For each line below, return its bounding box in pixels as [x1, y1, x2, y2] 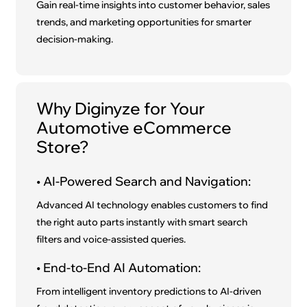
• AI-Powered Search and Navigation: [36, 173, 251, 190]
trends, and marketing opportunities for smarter [36, 16, 252, 29]
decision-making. [36, 33, 114, 46]
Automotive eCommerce [36, 117, 232, 138]
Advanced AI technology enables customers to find [36, 199, 269, 212]
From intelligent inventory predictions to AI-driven [36, 285, 262, 298]
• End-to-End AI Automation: [36, 260, 201, 276]
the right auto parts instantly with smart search [36, 216, 248, 229]
